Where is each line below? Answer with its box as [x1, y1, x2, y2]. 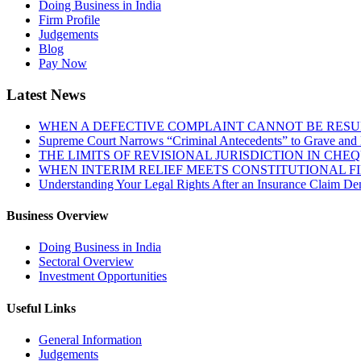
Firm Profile [39, 13, 100, 27]
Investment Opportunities [39, 269, 167, 284]
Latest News [6, 86, 85, 104]
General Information [39, 332, 142, 346]
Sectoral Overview [39, 255, 134, 269]
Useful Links [6, 301, 76, 315]
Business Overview [6, 209, 109, 223]
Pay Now [39, 56, 87, 71]
